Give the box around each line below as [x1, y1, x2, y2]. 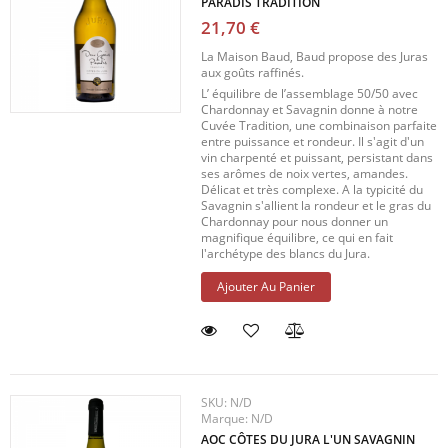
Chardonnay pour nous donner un [201, 213, 389, 231]
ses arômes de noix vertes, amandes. [201, 165, 409, 183]
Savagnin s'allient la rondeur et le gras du [201, 197, 432, 215]
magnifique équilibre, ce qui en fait [201, 229, 394, 247]
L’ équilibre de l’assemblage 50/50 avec [201, 85, 419, 103]
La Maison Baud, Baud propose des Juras [201, 48, 429, 66]
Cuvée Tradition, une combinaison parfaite [201, 117, 438, 135]
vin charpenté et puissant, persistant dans [201, 149, 434, 167]
